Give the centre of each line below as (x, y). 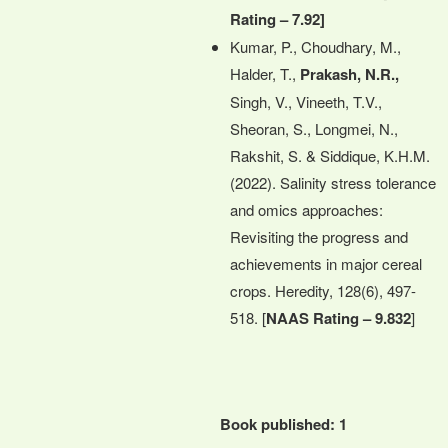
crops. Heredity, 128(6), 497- (323, 290)
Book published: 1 (283, 423)
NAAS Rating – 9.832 (338, 317)
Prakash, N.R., (349, 73)
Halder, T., (265, 73)
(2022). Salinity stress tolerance (333, 182)
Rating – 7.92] (277, 18)
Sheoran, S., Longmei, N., (314, 128)
